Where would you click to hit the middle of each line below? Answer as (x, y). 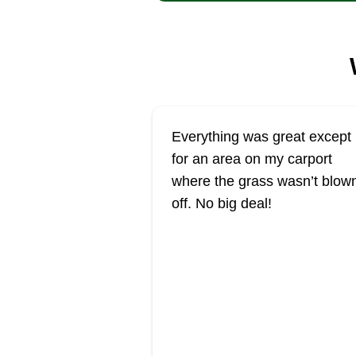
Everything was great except (261, 137)
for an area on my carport (252, 159)
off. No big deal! (222, 203)
